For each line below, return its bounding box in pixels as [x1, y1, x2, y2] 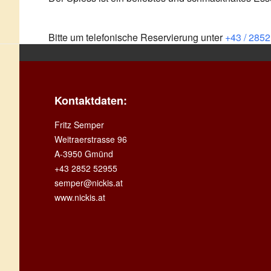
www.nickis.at [54, 191, 105, 203]
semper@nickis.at [54, 177, 123, 189]
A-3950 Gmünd [54, 148, 113, 160]
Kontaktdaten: [54, 93, 127, 108]
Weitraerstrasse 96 [54, 133, 127, 145]
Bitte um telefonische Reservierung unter [48, 30, 225, 44]
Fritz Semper [54, 119, 104, 131]
